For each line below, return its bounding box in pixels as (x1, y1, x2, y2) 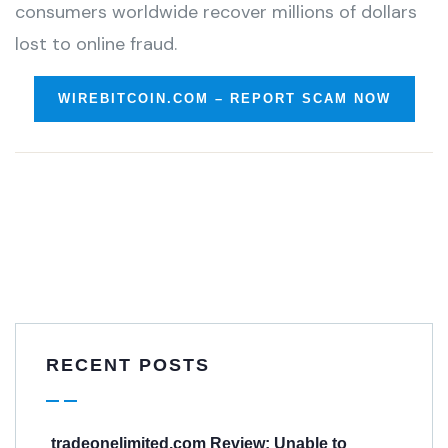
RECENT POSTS (46, 355, 210, 375)
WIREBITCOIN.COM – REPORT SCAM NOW (57, 91, 391, 106)
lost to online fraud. (15, 32, 177, 56)
